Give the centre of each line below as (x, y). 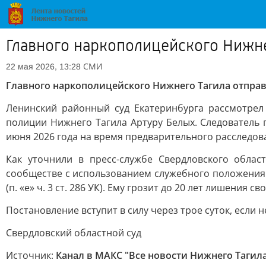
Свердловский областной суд (74, 233)
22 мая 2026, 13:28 (43, 66)
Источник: (31, 255)
